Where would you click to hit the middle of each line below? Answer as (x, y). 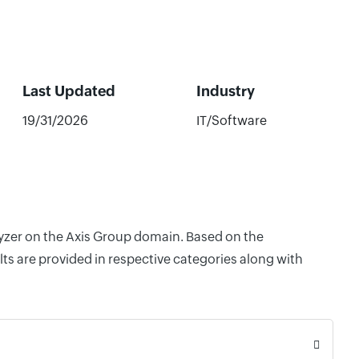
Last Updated (69, 91)
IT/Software (231, 121)
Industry (225, 91)
